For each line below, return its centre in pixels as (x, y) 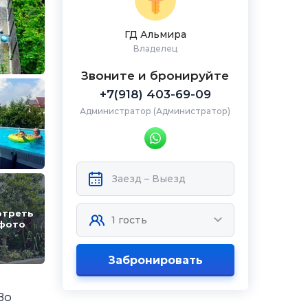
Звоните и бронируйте (155, 76)
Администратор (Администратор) (155, 111)
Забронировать (155, 260)
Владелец (155, 48)
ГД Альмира (155, 34)
